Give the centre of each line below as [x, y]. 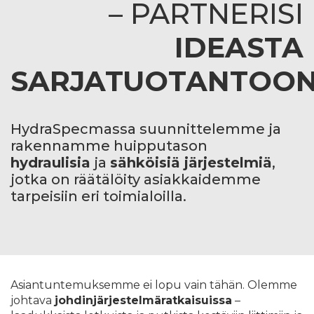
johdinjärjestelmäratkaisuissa [143, 301]
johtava [33, 301]
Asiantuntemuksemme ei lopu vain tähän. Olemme [154, 285]
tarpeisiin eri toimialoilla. [98, 197]
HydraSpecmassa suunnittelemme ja [146, 129]
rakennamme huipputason [109, 146]
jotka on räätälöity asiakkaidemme [136, 180]
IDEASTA [239, 48]
